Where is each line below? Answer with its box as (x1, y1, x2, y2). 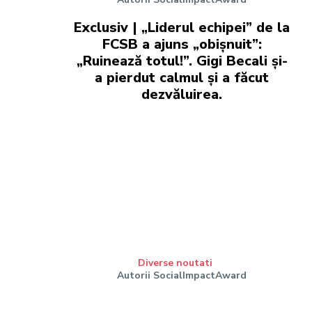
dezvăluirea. (141, 85, 223, 104)
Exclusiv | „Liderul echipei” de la (74, 18, 290, 38)
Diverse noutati (137, 256, 212, 270)
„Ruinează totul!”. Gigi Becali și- (76, 52, 288, 71)
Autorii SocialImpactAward (117, 268, 247, 282)
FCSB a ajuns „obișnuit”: (102, 35, 262, 54)
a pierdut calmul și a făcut (95, 68, 270, 88)
